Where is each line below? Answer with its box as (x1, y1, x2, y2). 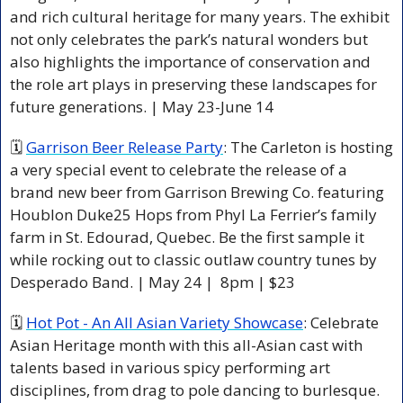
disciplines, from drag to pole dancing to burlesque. (10, 379, 380, 400)
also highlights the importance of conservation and (10, 50, 371, 72)
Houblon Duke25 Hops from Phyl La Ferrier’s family (10, 203, 377, 225)
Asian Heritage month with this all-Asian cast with (10, 334, 363, 355)
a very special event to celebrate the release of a (10, 158, 347, 180)
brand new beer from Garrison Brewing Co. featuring (10, 181, 384, 202)
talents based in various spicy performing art (10, 356, 330, 378)
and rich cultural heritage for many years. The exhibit (10, 5, 390, 27)
